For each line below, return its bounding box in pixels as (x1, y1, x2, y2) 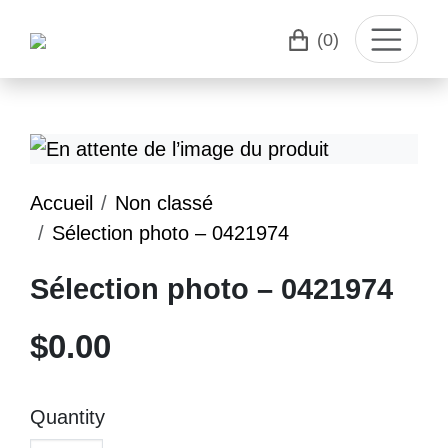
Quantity (30, 406, 105, 428)
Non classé (115, 192, 213, 214)
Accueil (30, 192, 93, 214)
